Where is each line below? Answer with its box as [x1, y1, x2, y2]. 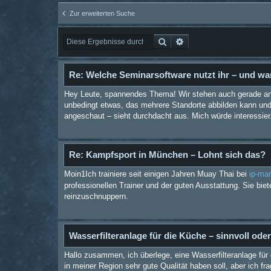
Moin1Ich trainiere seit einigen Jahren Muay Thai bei [64, 169, 249, 179]
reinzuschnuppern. [64, 192, 128, 201]
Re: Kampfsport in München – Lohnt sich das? [68, 149, 266, 160]
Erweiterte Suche [184, 36, 247, 47]
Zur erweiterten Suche [70, 10, 135, 18]
